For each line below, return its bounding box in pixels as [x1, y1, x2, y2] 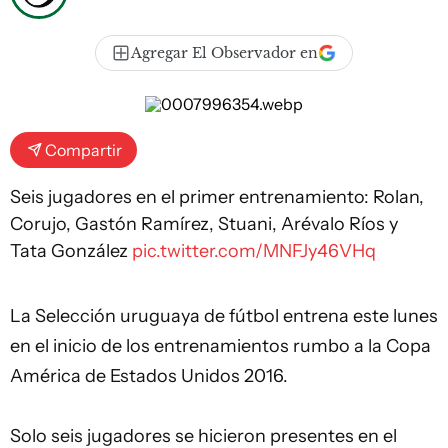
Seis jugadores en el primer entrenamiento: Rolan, [10, 186, 424, 208]
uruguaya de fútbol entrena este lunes [116, 305, 438, 327]
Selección [35, 305, 116, 327]
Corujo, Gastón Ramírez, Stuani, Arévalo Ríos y [10, 213, 398, 235]
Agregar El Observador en [131, 44, 318, 62]
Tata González [10, 240, 132, 262]
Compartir [45, 140, 122, 160]
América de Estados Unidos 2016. [10, 365, 288, 387]
